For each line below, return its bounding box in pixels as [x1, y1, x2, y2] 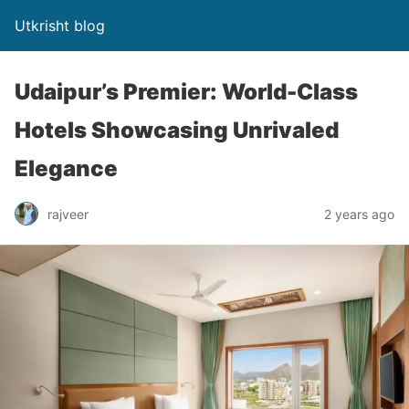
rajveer [47, 205, 89, 222]
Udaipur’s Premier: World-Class [15, 79, 358, 105]
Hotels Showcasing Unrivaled [15, 117, 339, 143]
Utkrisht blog [15, 16, 105, 35]
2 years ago [324, 205, 394, 222]
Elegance [15, 155, 118, 182]
